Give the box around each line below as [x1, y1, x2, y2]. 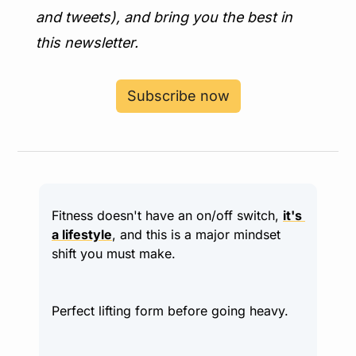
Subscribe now [126, 87, 230, 104]
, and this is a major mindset [112, 226, 281, 242]
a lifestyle [52, 226, 112, 242]
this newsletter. [36, 34, 138, 51]
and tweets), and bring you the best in [36, 9, 292, 25]
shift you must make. [52, 246, 176, 261]
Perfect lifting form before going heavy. [52, 303, 288, 319]
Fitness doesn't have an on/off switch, [52, 207, 283, 223]
